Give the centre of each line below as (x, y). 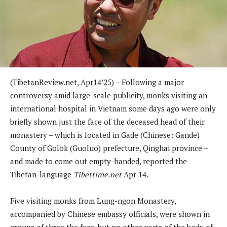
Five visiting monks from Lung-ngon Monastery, (93, 200)
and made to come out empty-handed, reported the (99, 161)
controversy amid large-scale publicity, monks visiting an (109, 95)
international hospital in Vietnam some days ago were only (113, 108)
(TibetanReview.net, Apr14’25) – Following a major (97, 82)
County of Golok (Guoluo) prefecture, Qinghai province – (109, 148)
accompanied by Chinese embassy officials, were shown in (110, 214)
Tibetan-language (42, 174)
